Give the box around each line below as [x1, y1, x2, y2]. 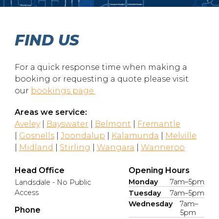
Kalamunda [111, 131, 159, 140]
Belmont [95, 119, 131, 129]
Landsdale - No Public [15, 177, 91, 187]
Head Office [15, 165, 65, 175]
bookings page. [31, 86, 95, 95]
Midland [19, 142, 53, 152]
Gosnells [19, 131, 54, 140]
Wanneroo [141, 142, 185, 152]
